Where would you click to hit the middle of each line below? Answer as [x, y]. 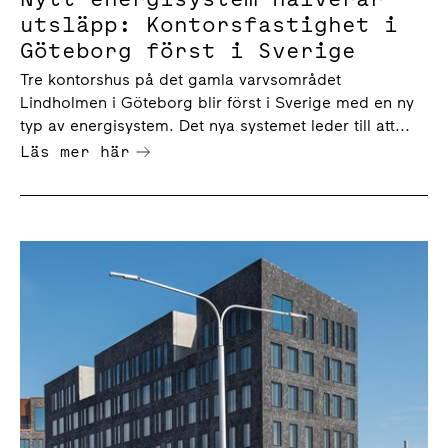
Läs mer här [75, 150]
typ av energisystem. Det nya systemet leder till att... [215, 125]
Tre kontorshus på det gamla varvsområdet [180, 79]
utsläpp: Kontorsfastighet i [209, 23]
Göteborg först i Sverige [188, 49]
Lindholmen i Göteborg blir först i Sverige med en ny [217, 102]
